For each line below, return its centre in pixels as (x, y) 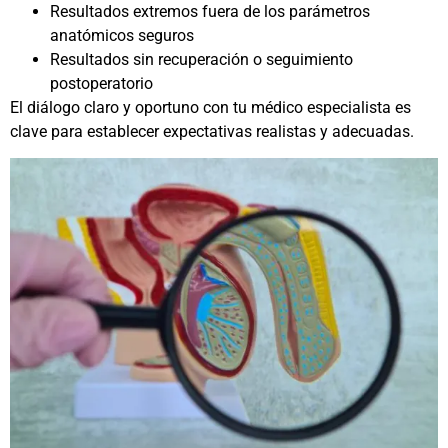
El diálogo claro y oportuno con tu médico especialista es (210, 108)
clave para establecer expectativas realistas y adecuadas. (212, 132)
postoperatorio (101, 84)
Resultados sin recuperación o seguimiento (201, 60)
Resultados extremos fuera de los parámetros (210, 12)
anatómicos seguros (122, 36)
